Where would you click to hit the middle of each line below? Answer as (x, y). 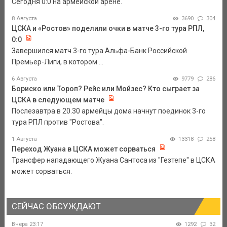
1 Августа (24, 139)
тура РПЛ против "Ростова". (58, 122)
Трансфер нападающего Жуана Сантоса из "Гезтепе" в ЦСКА (113, 160)
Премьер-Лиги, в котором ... (57, 62)
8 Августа (24, 19)
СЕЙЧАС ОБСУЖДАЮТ (56, 206)
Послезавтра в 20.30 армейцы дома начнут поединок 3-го (108, 111)
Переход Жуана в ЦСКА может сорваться (83, 149)
